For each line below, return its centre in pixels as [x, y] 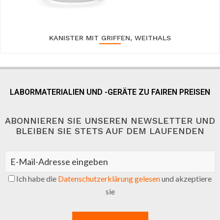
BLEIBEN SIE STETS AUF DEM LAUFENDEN [110, 131]
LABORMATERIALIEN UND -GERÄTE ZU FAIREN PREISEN [110, 92]
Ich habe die [36, 178]
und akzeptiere [186, 178]
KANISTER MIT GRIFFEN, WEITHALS [110, 38]
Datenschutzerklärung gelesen [109, 178]
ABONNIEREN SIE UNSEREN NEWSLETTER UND [110, 120]
